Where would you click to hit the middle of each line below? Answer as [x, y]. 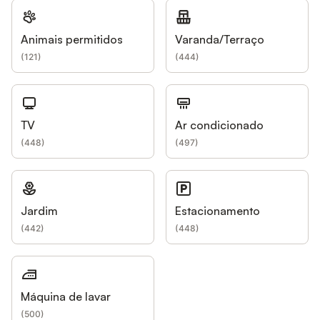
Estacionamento [217, 211]
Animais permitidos [72, 39]
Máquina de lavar [66, 296]
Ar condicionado [219, 125]
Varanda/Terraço [220, 39]
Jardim [39, 211]
